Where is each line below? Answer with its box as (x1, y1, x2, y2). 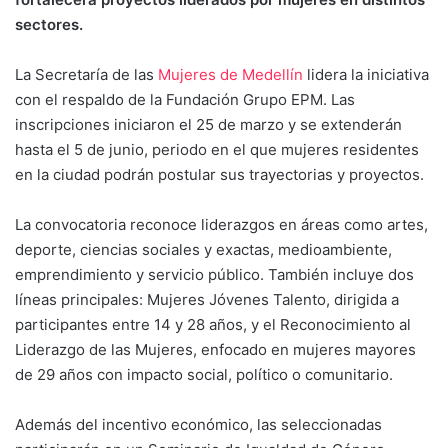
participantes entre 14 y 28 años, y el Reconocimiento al (15, 314, 411, 334)
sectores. (15, 14, 83, 34)
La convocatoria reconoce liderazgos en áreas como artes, (15, 214, 428, 234)
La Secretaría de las (15, 64, 158, 84)
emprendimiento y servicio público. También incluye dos (15, 264, 414, 284)
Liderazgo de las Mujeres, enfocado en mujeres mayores (15, 339, 416, 359)
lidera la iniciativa (307, 64, 429, 84)
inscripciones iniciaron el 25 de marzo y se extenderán (15, 114, 402, 134)
